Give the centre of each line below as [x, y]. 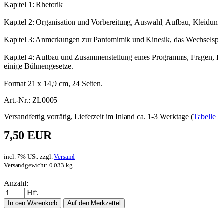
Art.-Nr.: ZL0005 [31, 100]
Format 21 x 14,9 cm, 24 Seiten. [53, 83]
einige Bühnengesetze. [38, 66]
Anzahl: [16, 183]
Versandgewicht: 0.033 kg [38, 165]
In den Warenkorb [33, 203]
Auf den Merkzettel [94, 203]
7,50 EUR [28, 135]
